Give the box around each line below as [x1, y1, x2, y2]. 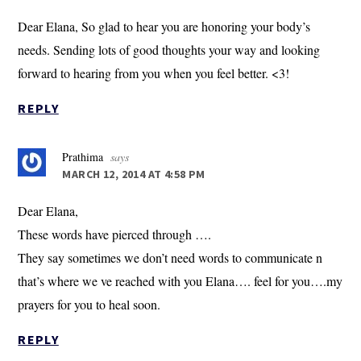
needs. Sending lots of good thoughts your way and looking [18, 41, 321, 59]
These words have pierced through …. [18, 226, 212, 243]
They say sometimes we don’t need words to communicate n [18, 249, 323, 267]
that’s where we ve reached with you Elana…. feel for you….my [18, 272, 343, 290]
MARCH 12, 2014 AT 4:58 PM [62, 167, 205, 182]
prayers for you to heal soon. [18, 296, 161, 313]
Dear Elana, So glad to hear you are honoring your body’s [18, 18, 311, 35]
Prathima [62, 149, 104, 165]
